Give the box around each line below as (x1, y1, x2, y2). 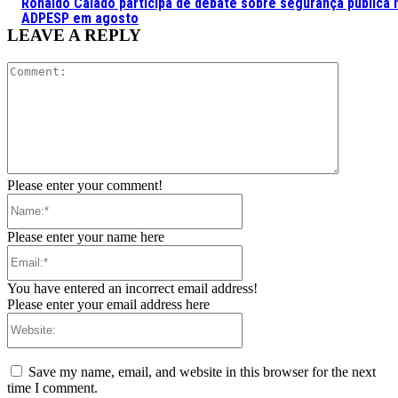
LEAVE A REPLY (7, 26, 141, 45)
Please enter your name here (7, 228, 164, 244)
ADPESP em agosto (21, 10, 139, 28)
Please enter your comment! (7, 177, 163, 193)
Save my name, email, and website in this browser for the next (28, 363, 376, 379)
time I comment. (7, 379, 98, 395)
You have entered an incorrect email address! (7, 280, 258, 296)
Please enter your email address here (7, 296, 210, 312)
